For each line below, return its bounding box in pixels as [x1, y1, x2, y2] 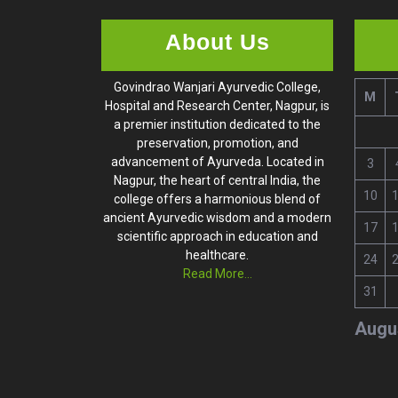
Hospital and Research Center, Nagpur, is [105, 98, 330, 113]
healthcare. [186, 247, 249, 262]
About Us [164, 28, 270, 54]
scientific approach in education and [116, 228, 318, 243]
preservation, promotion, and [136, 135, 298, 150]
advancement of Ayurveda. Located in [110, 154, 324, 169]
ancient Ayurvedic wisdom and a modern [103, 210, 331, 225]
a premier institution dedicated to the [114, 116, 321, 131]
